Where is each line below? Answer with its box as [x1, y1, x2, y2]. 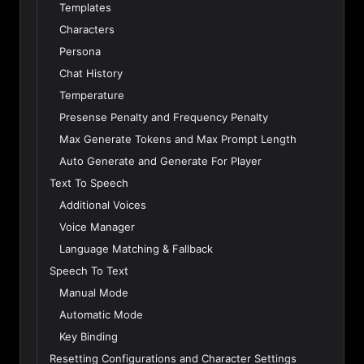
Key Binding [59, 330, 118, 343]
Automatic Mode [59, 308, 143, 321]
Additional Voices [59, 198, 146, 211]
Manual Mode [59, 286, 128, 299]
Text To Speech [50, 176, 128, 189]
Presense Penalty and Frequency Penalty [59, 110, 268, 123]
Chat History [59, 67, 123, 80]
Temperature [59, 89, 124, 102]
